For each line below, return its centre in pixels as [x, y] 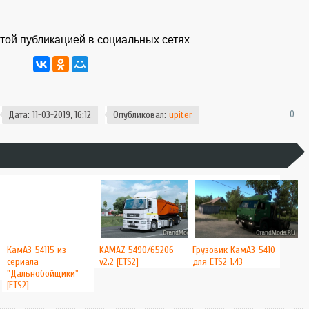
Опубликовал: [141, 115]
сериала [22, 262]
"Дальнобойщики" [42, 273]
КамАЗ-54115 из [36, 250]
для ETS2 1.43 [217, 262]
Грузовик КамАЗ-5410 [233, 250]
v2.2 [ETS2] [119, 262]
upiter [180, 115]
